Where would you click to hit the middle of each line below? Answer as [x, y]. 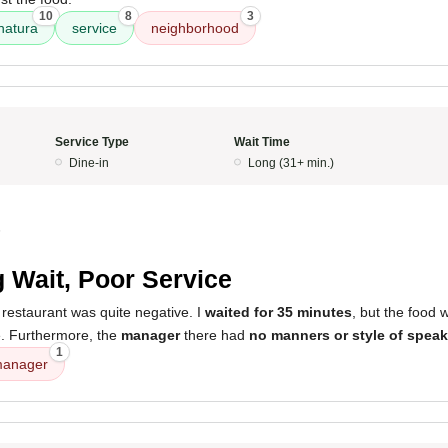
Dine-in [88, 163]
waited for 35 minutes [278, 312]
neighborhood [195, 28]
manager [150, 335]
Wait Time [262, 142]
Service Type [91, 142]
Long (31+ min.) [291, 163]
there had [214, 335]
